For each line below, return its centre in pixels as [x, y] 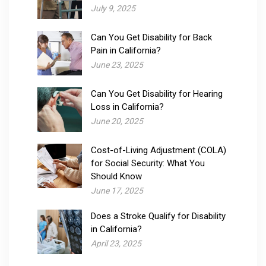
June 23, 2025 [117, 64]
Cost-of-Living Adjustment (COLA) [159, 150]
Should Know [116, 176]
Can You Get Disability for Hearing [157, 94]
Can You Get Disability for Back [151, 37]
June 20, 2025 [117, 121]
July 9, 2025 [113, 8]
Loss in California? [127, 107]
